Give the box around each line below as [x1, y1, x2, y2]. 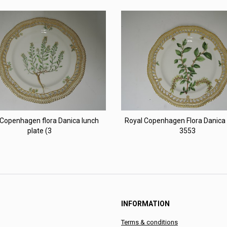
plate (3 [27, 126, 52, 135]
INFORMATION [121, 199, 170, 208]
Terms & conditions [121, 218, 178, 226]
